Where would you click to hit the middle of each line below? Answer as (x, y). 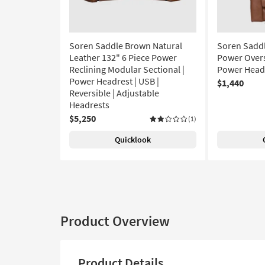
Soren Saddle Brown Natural (126, 46)
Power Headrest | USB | (114, 81)
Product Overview (115, 221)
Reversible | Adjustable (114, 93)
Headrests (89, 105)
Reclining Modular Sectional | (127, 69)
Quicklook (133, 140)
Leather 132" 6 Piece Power (123, 57)
